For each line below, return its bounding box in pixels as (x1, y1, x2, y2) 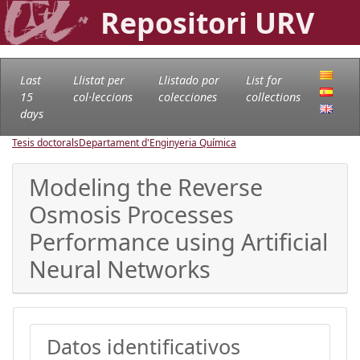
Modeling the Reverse (29, 170, 263, 202)
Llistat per (72, 72, 125, 88)
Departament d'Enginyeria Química (79, 135, 236, 149)
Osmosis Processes (29, 198, 234, 230)
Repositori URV (100, 3, 314, 42)
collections (245, 88, 301, 104)
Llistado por (157, 72, 219, 88)
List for (245, 72, 282, 88)
